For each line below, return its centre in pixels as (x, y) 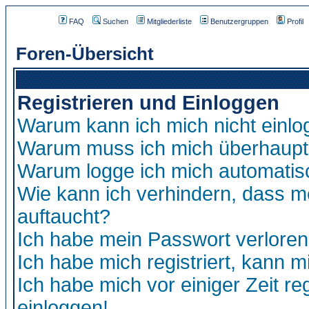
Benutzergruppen (239, 21)
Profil (295, 21)
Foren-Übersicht (85, 54)
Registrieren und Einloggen (148, 103)
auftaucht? (64, 217)
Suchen (115, 21)
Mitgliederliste (169, 21)
